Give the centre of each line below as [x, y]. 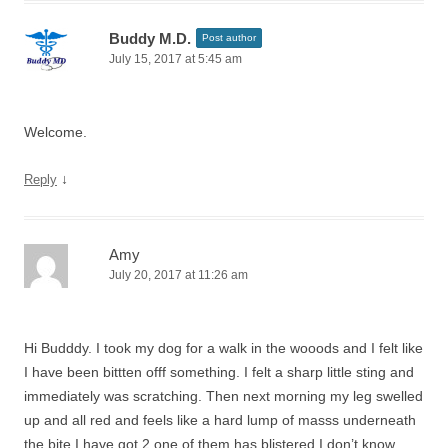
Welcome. [55, 132]
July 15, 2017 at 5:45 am [175, 59]
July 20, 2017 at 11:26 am [178, 275]
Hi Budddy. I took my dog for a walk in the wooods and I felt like [223, 348]
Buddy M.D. [150, 38]
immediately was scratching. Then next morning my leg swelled [223, 396]
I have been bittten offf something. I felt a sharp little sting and [219, 372]
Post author [229, 37]
